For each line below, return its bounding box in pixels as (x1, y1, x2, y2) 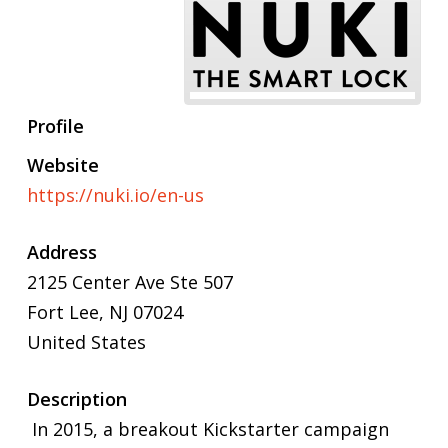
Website (26, 152, 99, 177)
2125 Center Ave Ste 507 (26, 269, 233, 294)
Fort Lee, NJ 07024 (26, 299, 183, 324)
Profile (26, 113, 84, 138)
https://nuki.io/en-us (26, 182, 204, 207)
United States (26, 329, 146, 354)
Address (26, 239, 97, 264)
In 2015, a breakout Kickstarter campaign (26, 416, 389, 441)
